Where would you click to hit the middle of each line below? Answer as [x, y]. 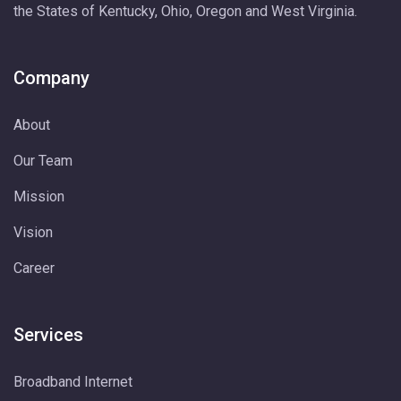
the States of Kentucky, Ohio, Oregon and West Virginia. [185, 11]
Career [34, 268]
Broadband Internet [73, 382]
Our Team [43, 161]
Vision [33, 232]
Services [48, 335]
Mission [39, 196]
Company [51, 78]
